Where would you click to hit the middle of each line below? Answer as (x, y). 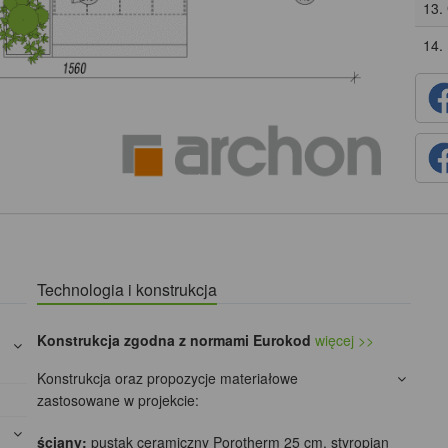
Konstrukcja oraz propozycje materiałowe (168, 378)
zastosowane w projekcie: (118, 400)
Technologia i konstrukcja (127, 290)
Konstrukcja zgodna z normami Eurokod (174, 340)
